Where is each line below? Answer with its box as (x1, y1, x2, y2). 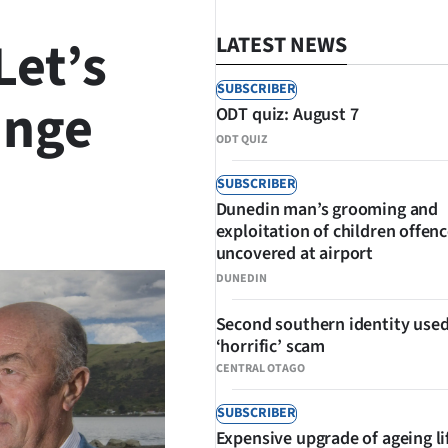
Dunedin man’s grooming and (215, 197, 438, 222)
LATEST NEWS (215, 29, 347, 61)
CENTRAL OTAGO (215, 360, 305, 377)
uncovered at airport (215, 241, 374, 266)
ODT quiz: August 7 (215, 102, 359, 127)
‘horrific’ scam (215, 334, 325, 359)
